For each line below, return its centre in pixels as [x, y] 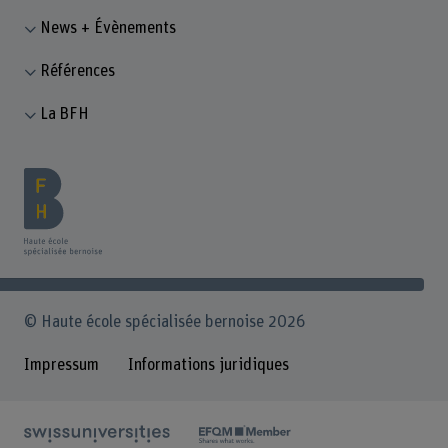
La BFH [65, 113]
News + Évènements [108, 28]
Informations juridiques [208, 364]
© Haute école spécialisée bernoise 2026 [164, 322]
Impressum [61, 364]
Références [78, 70]
